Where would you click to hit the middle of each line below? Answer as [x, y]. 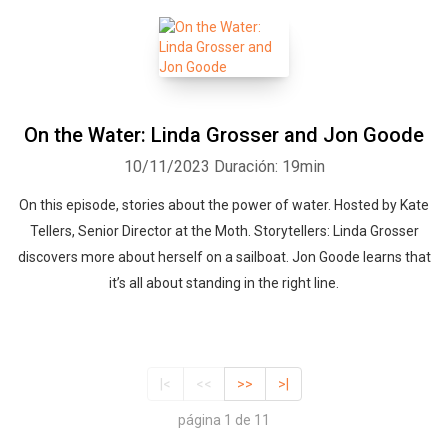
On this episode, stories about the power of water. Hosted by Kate [224, 205]
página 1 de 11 [224, 420]
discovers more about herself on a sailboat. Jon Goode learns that [224, 257]
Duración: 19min [269, 166]
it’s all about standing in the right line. [224, 283]
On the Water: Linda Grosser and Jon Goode [224, 135]
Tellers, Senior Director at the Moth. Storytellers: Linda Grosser [224, 231]
